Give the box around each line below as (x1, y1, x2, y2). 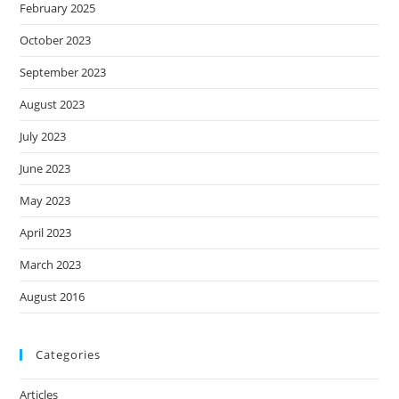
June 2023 (20, 160, 71, 177)
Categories (36, 346, 102, 363)
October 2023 (20, 32, 92, 49)
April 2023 (20, 224, 72, 241)
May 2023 (20, 192, 71, 209)
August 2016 (20, 289, 85, 305)
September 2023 (20, 64, 107, 81)
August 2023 (20, 96, 85, 113)
